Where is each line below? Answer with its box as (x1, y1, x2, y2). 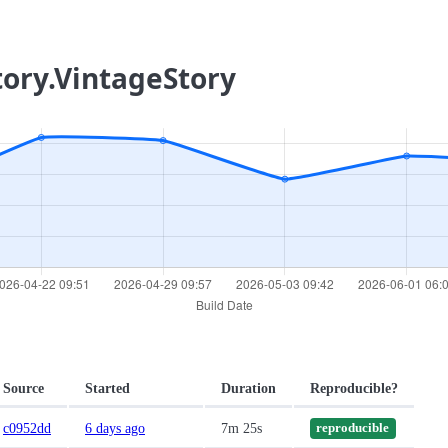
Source (3, 380, 44, 396)
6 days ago (85, 420, 145, 436)
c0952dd (3, 420, 51, 436)
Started (85, 380, 130, 396)
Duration (221, 380, 276, 396)
